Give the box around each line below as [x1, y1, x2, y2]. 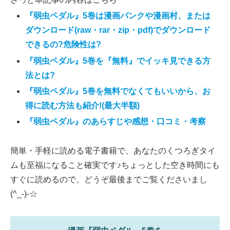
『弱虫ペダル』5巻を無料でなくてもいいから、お [25, 86, 211, 95]
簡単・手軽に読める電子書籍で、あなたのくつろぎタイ [10, 146, 216, 155]
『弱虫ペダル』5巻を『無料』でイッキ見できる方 [25, 56, 211, 65]
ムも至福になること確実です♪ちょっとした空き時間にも [10, 160, 220, 169]
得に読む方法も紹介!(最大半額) [25, 101, 140, 110]
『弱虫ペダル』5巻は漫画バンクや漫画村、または [25, 11, 211, 21]
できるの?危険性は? [25, 40, 102, 49]
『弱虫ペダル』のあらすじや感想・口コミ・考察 [25, 117, 206, 126]
